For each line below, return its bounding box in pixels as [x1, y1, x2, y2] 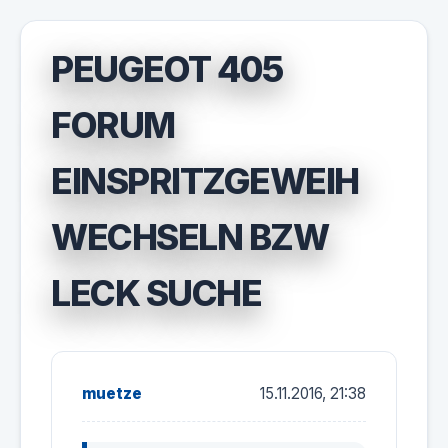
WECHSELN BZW [51, 216, 328, 258]
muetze [82, 384, 142, 403]
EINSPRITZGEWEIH [51, 160, 359, 202]
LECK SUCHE [51, 272, 261, 314]
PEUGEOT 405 [51, 48, 283, 90]
